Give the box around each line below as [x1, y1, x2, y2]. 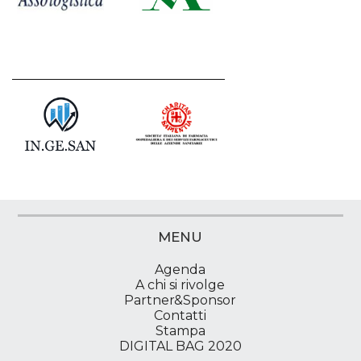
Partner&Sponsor [124, 292, 237, 308]
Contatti [154, 307, 207, 323]
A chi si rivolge [135, 276, 226, 293]
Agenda [155, 261, 206, 277]
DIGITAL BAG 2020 [118, 338, 242, 354]
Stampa [155, 322, 205, 338]
